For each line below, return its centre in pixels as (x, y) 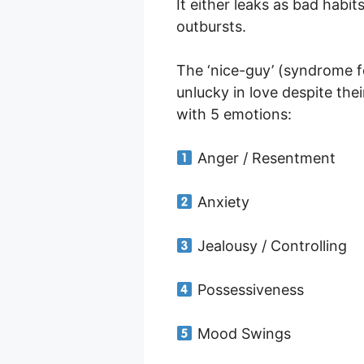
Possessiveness (248, 290)
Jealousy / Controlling (270, 246)
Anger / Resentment (264, 158)
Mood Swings (242, 334)
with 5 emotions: (234, 115)
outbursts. (211, 27)
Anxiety (221, 202)
